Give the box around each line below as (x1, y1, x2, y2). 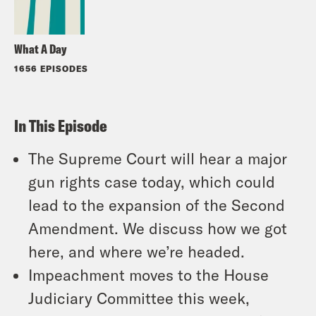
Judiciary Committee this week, (28, 288, 250, 307)
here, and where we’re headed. (28, 241, 245, 260)
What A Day (14, 40, 67, 57)
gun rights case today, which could (28, 171, 275, 190)
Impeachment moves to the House (28, 265, 269, 284)
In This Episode (14, 114, 107, 136)
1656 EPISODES (14, 63, 88, 73)
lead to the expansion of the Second (28, 195, 285, 214)
